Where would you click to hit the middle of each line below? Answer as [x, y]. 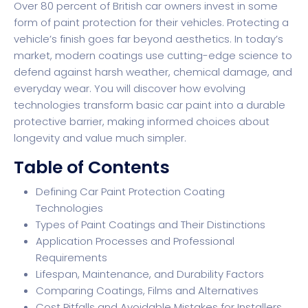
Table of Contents [92, 168]
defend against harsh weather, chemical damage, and [153, 72]
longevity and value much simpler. [100, 138]
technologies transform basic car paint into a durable [150, 105]
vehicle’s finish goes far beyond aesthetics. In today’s [148, 39]
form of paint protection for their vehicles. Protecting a [151, 23]
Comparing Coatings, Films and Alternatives [147, 291]
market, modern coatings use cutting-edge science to [153, 56]
